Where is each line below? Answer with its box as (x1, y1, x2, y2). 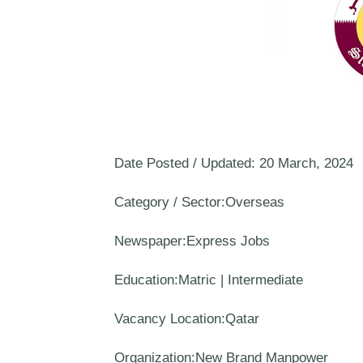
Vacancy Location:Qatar (113, 311, 259, 327)
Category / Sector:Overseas (113, 194, 284, 210)
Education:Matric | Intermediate (113, 272, 303, 288)
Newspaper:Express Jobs (113, 233, 270, 249)
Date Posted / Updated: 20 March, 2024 (113, 156, 353, 171)
